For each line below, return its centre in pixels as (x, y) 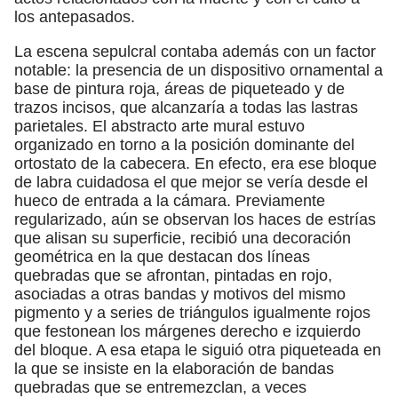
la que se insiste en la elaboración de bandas (174, 368)
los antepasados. (75, 16)
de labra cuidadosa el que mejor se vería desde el (191, 182)
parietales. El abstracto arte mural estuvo (159, 126)
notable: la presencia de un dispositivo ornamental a (199, 70)
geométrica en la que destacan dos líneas (162, 256)
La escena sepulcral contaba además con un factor (195, 51)
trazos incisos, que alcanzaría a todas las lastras (186, 107)
